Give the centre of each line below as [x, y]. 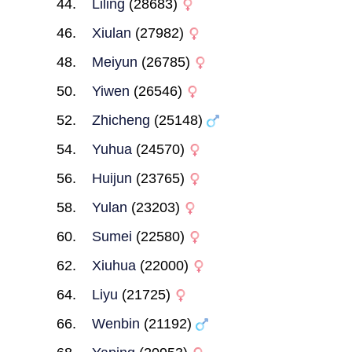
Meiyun [114, 62]
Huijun [112, 178]
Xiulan [111, 33]
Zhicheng [121, 120]
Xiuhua [114, 266]
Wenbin [115, 324]
